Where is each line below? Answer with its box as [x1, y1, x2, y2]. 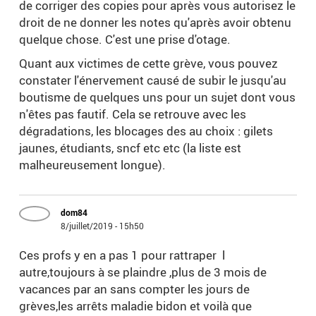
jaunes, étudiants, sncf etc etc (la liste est [19, 140, 242, 157]
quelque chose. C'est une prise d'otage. [19, 31, 231, 48]
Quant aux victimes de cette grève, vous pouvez [19, 55, 279, 72]
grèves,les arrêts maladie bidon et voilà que [19, 298, 253, 315]
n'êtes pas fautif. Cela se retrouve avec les [19, 106, 247, 123]
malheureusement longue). [19, 157, 169, 174]
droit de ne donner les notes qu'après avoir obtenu [19, 14, 292, 31]
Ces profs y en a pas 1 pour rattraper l [19, 247, 226, 264]
